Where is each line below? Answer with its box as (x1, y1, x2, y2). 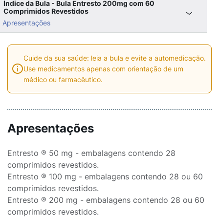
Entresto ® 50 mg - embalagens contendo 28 (7, 148, 175, 158)
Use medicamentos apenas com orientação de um (23, 65, 183, 73)
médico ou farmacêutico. (23, 75, 103, 84)
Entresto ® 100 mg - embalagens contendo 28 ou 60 (7, 172, 203, 181)
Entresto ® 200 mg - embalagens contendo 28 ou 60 (7, 195, 204, 205)
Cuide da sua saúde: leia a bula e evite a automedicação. (23, 54, 206, 62)
